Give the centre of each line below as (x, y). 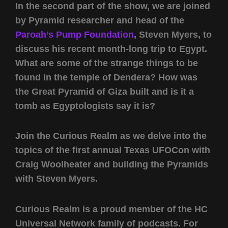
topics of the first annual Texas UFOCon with (113, 150)
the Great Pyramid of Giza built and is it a (105, 91)
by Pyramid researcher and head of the (100, 20)
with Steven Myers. (56, 179)
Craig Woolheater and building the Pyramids (112, 165)
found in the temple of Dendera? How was (106, 77)
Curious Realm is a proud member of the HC (111, 209)
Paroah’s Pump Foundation (75, 34)
